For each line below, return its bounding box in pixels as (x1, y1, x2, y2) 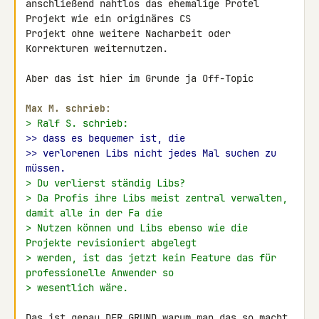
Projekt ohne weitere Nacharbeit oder (26, 27, 231, 40)
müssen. (26, 162, 66, 174)
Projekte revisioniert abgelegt (26, 236, 197, 249)
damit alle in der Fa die (26, 206, 162, 219)
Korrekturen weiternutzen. (26, 42, 168, 55)
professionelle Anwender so (26, 266, 174, 279)
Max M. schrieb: (26, 103, 111, 115)
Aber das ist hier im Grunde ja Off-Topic (26, 72, 253, 85)
